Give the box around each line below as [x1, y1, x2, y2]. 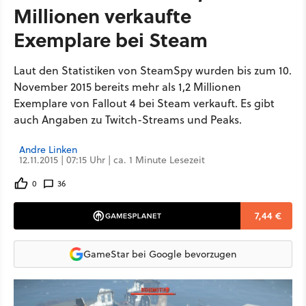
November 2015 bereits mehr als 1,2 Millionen [14, 79, 241, 94]
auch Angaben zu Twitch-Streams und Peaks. [14, 112, 242, 127]
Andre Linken [19, 143, 77, 156]
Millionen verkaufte [14, 1, 191, 29]
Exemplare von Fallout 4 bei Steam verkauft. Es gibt [14, 96, 275, 111]
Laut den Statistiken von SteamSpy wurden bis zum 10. [14, 63, 292, 78]
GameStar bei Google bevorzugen [83, 247, 236, 261]
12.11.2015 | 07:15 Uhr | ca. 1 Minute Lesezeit [19, 153, 205, 167]
